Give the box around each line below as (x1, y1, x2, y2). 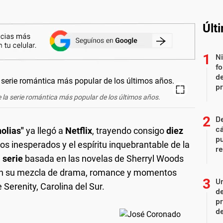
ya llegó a (24, 125, 65, 136)
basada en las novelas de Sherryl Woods (23, 153, 184, 164)
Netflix (65, 125, 92, 136)
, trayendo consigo (92, 125, 166, 136)
